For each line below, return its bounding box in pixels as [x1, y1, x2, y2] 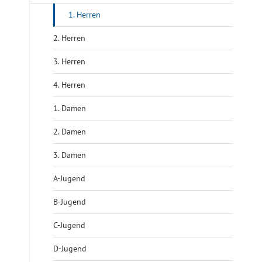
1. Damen [53, 102, 86, 113]
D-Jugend [53, 243, 87, 254]
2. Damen [53, 126, 86, 137]
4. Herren [53, 79, 85, 90]
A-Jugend [53, 173, 85, 184]
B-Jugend [53, 196, 86, 207]
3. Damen [53, 149, 86, 160]
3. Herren [53, 56, 85, 67]
